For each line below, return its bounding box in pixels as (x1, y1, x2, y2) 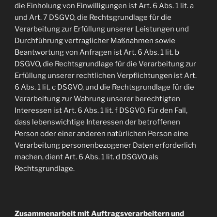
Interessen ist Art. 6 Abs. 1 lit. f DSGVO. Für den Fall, (15, 106, 187, 115)
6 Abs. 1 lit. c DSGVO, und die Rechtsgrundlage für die (15, 82, 194, 92)
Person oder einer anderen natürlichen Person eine (15, 129, 188, 138)
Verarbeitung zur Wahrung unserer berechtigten (15, 94, 180, 103)
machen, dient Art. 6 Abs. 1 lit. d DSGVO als (15, 152, 158, 161)
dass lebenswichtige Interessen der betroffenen (15, 117, 180, 126)
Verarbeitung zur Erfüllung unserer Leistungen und (15, 24, 189, 33)
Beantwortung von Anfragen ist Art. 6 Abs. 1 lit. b (15, 47, 179, 57)
